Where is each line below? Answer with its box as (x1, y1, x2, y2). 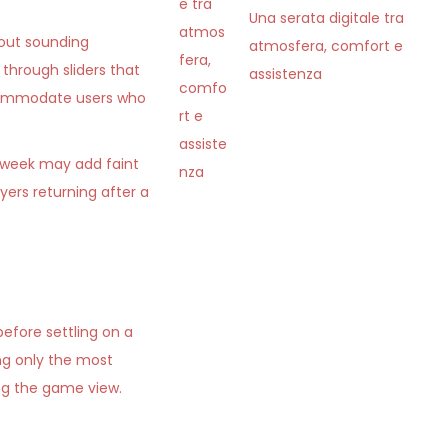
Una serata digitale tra (249, 8, 405, 28)
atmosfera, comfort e (249, 36, 404, 56)
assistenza (249, 64, 323, 84)
